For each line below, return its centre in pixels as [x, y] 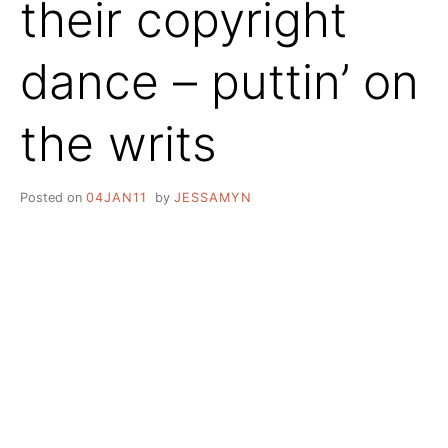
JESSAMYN [212, 197]
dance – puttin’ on [219, 81]
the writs [118, 143]
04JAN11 [116, 197]
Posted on [53, 197]
